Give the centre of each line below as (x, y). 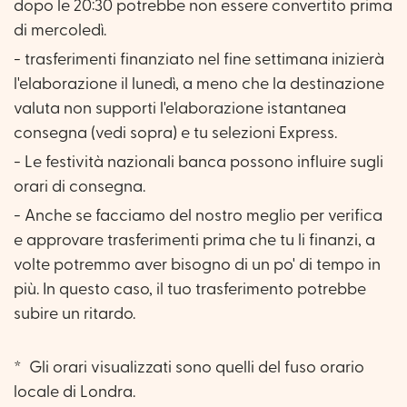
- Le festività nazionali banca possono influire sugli (199, 162)
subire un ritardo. (74, 313)
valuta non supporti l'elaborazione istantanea (180, 108)
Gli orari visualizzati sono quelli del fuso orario (195, 367)
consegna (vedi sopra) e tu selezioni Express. (177, 133)
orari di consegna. (79, 186)
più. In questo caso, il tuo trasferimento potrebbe (190, 289)
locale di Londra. (74, 392)
